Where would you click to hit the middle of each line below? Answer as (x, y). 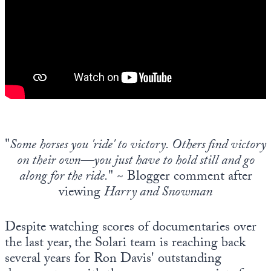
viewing (81, 193)
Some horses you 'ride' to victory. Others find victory (138, 146)
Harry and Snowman (158, 193)
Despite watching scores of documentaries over (131, 228)
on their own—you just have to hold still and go (135, 162)
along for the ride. (64, 177)
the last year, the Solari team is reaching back (125, 244)
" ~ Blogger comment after (180, 177)
